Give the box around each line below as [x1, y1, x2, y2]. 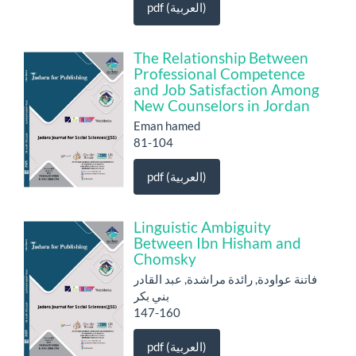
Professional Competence [133, 64, 305, 83]
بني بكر [133, 288, 169, 303]
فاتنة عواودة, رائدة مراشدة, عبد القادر [133, 271, 317, 286]
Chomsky [133, 249, 196, 268]
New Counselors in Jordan [133, 95, 310, 114]
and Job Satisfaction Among [133, 79, 319, 99]
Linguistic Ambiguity [133, 217, 271, 236]
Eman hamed [133, 118, 200, 133]
